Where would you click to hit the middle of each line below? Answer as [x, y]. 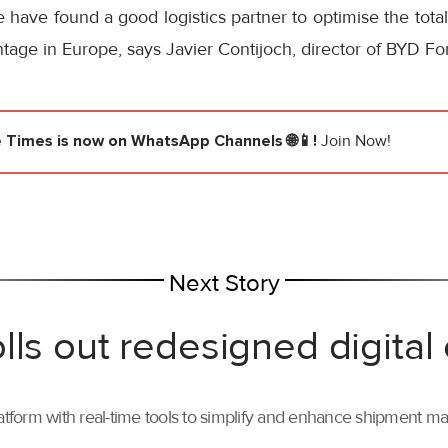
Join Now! [356, 141]
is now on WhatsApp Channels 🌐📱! [187, 141]
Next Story [224, 284]
